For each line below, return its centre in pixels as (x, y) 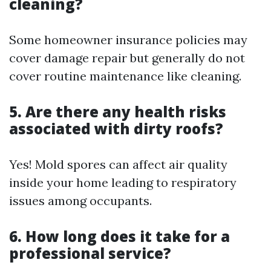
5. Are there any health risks (118, 112)
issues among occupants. (80, 201)
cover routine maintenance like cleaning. (125, 76)
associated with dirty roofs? (116, 129)
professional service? (90, 253)
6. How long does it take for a (119, 236)
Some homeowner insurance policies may (128, 40)
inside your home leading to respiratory (123, 182)
